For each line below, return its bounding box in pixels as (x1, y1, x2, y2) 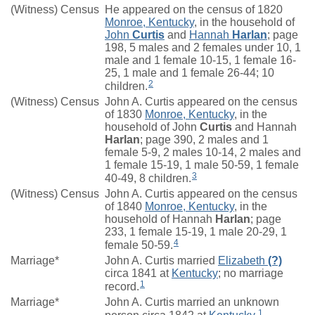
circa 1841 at (105, 267, 172, 280)
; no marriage (218, 267, 283, 280)
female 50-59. (105, 238, 173, 251)
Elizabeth (218, 255, 268, 267)
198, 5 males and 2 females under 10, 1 (105, 41, 301, 54)
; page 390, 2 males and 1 (140, 134, 269, 146)
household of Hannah (105, 213, 215, 226)
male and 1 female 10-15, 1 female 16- (105, 54, 296, 67)
